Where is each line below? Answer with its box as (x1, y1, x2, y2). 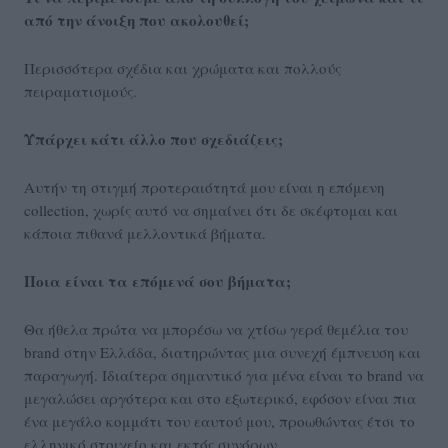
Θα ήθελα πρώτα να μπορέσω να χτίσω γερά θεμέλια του (24, 318, 408, 339)
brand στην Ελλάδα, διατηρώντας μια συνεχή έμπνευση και (24, 341, 421, 362)
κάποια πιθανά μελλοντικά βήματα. (24, 222, 266, 243)
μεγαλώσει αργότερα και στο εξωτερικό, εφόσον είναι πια (24, 387, 416, 408)
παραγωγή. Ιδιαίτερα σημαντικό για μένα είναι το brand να (24, 364, 424, 385)
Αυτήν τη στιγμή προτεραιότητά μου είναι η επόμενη (24, 176, 385, 197)
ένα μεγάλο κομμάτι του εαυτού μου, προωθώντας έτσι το (24, 410, 415, 431)
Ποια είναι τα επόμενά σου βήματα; (24, 269, 291, 292)
